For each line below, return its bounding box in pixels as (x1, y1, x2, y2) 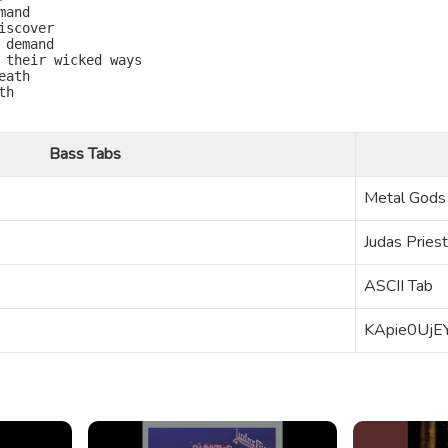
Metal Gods (364, 187, 446, 209)
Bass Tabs (49, 143, 121, 165)
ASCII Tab (364, 275, 433, 297)
